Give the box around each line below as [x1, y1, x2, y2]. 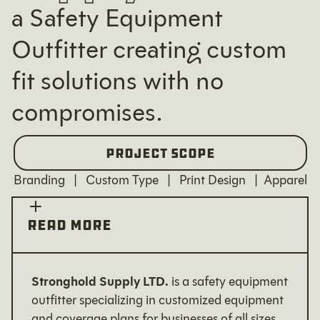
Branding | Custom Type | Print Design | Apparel [13, 172, 307, 189]
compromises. [11, 96, 162, 129]
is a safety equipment [169, 274, 288, 290]
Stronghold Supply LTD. [31, 274, 169, 290]
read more [27, 216, 111, 235]
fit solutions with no [11, 65, 224, 97]
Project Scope [105, 144, 215, 162]
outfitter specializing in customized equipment [31, 292, 284, 309]
